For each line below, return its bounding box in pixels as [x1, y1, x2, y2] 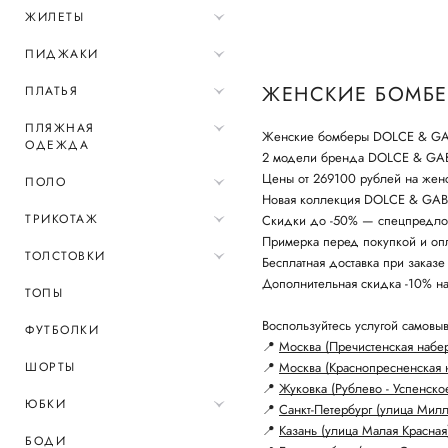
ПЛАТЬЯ [25, 82, 78, 100]
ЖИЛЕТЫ [25, 8, 84, 26]
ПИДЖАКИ [25, 45, 99, 63]
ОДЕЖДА [25, 136, 89, 154]
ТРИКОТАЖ [25, 210, 98, 228]
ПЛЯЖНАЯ [25, 119, 95, 137]
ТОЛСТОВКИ [25, 247, 106, 265]
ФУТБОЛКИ [25, 321, 99, 339]
